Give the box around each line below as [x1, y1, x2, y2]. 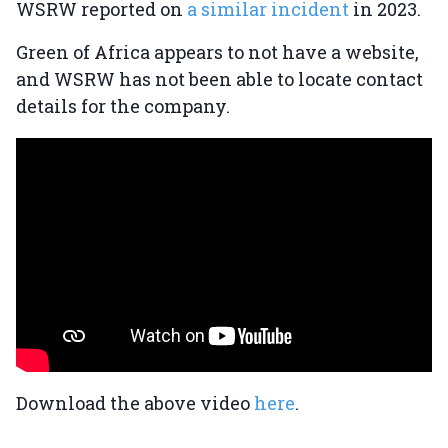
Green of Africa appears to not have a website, [16, 40, 419, 65]
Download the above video [16, 391, 254, 416]
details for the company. [16, 94, 234, 119]
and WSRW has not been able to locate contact [16, 67, 423, 92]
